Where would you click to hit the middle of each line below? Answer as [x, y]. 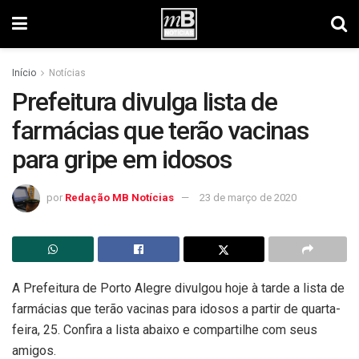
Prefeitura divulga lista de [145, 102]
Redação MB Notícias [119, 197]
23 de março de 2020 [248, 197]
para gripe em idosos [122, 159]
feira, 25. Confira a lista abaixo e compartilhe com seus [165, 329]
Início [24, 73]
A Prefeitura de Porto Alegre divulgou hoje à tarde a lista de [178, 288]
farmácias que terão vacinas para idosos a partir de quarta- [176, 309]
